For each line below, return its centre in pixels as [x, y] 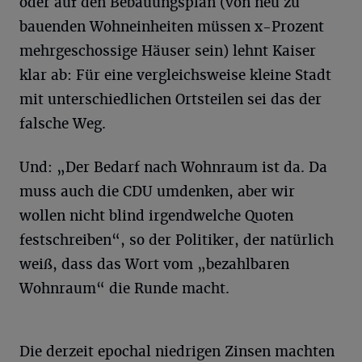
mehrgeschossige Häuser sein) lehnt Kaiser [168, 51]
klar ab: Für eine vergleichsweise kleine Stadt [175, 75]
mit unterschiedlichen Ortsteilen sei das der [170, 99]
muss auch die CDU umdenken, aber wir [157, 191]
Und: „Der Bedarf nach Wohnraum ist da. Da [173, 167]
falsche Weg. [63, 123]
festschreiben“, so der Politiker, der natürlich [177, 240]
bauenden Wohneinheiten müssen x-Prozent [172, 26]
